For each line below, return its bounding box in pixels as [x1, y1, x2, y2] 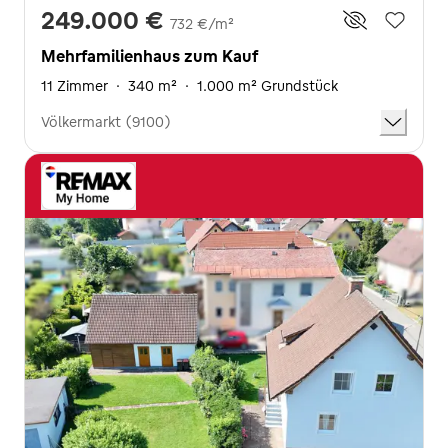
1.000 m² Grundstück [197, 77, 338, 95]
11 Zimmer [41, 77, 108, 95]
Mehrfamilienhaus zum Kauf [41, 46, 258, 66]
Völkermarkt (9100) [41, 113, 171, 131]
